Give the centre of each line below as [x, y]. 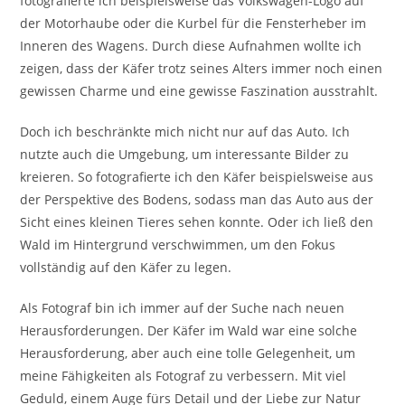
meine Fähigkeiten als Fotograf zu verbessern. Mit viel [184, 375]
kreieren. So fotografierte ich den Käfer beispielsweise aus [197, 176]
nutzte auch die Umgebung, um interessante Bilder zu [185, 154]
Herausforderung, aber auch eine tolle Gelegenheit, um [188, 353]
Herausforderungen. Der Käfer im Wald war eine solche [189, 330]
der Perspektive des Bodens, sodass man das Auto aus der [197, 199]
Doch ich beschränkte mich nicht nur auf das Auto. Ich [185, 131]
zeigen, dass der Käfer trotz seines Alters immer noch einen [202, 68]
